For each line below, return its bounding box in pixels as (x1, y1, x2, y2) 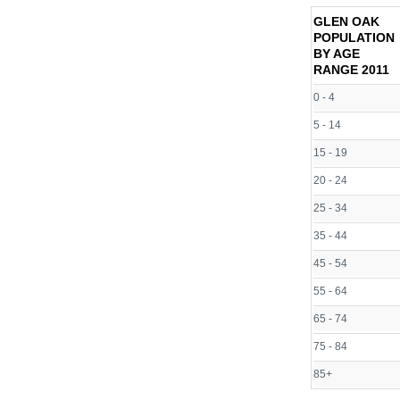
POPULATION (313, 30, 395, 46)
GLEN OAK (313, 14, 379, 29)
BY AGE (313, 46, 360, 62)
